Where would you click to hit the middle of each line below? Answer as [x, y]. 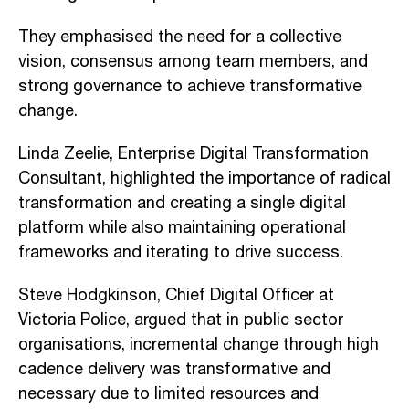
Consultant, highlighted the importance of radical [204, 178]
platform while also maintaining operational [182, 228]
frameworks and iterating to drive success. [181, 252]
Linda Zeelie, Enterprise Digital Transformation [194, 154]
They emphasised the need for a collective [180, 37]
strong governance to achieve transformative [190, 86]
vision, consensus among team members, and [193, 62]
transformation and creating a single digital [182, 203]
